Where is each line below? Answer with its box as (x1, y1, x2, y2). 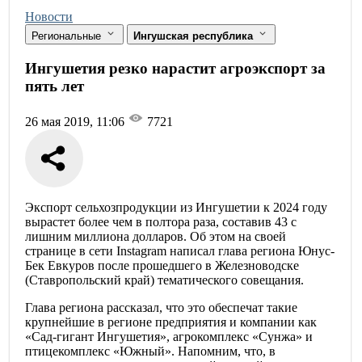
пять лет (25, 77, 84, 95)
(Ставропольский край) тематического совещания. (25, 273, 304, 288)
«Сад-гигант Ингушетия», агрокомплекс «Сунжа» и (25, 330, 313, 344)
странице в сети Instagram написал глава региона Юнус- (25, 244, 335, 259)
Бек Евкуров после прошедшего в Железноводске (25, 259, 299, 273)
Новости (25, 9, 73, 23)
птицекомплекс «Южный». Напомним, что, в (25, 344, 276, 359)
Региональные (32, 29, 104, 42)
